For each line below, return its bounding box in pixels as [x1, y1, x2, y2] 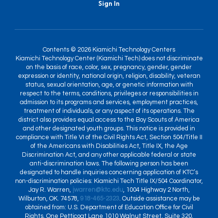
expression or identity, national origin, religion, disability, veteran [18, 73, 200, 79]
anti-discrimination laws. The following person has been [30, 160, 188, 167]
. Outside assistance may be [119, 195, 200, 202]
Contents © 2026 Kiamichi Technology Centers [43, 46, 175, 53]
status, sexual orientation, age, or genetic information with [25, 81, 193, 88]
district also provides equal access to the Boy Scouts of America [18, 116, 200, 123]
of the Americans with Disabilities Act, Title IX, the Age [30, 143, 188, 149]
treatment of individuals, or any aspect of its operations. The [23, 108, 195, 114]
